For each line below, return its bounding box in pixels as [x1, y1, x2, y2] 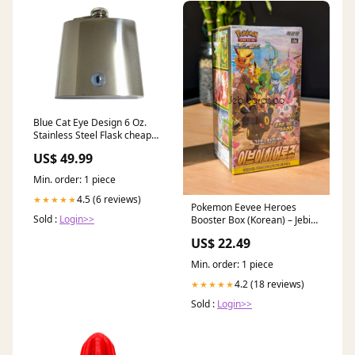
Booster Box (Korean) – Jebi [191, 213, 311, 227]
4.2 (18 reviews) [235, 277, 304, 292]
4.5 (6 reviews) [77, 193, 141, 207]
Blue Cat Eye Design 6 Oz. [33, 116, 147, 130]
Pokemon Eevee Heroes [191, 200, 296, 215]
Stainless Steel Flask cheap [33, 128, 151, 143]
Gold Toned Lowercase [33, 141, 133, 155]
